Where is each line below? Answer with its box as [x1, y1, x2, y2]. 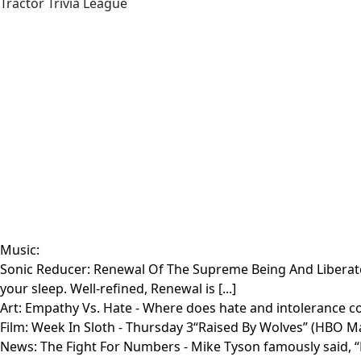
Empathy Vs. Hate [25, 299, 135, 317]
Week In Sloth [31, 318, 118, 336]
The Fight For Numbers [40, 338, 184, 355]
